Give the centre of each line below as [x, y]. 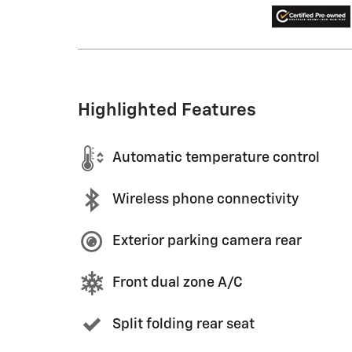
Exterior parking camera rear [207, 242]
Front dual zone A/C [178, 283]
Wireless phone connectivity [205, 200]
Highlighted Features [167, 110]
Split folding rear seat [183, 325]
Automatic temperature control [216, 158]
